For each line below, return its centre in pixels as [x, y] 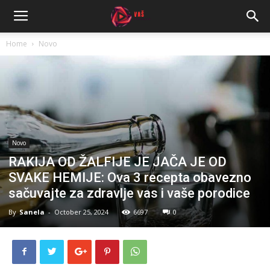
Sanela [32, 212]
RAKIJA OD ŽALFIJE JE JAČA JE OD [118, 162]
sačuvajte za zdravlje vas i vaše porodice [129, 193]
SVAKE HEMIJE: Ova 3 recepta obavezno [130, 177]
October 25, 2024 [81, 212]
